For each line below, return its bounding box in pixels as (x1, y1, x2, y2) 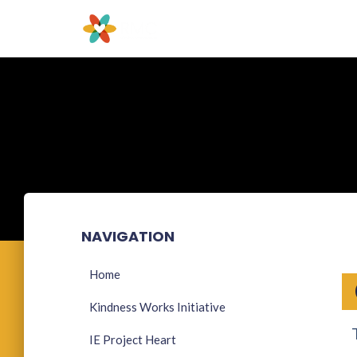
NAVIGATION (81, 226, 175, 246)
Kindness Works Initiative (89, 300, 226, 314)
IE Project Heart (89, 332, 176, 347)
